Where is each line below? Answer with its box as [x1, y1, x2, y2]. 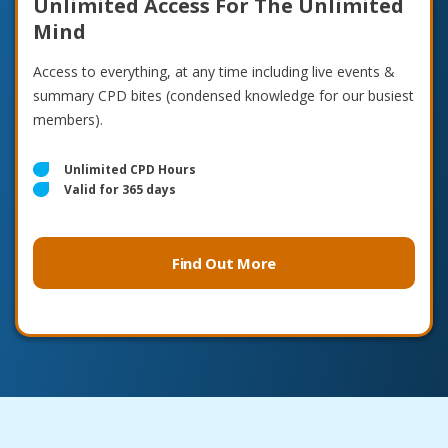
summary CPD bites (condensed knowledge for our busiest [33, 85, 414, 105]
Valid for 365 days [64, 180, 176, 198]
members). [33, 109, 103, 129]
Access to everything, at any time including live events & [33, 61, 395, 81]
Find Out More [171, 252, 277, 273]
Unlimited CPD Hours [64, 160, 196, 178]
